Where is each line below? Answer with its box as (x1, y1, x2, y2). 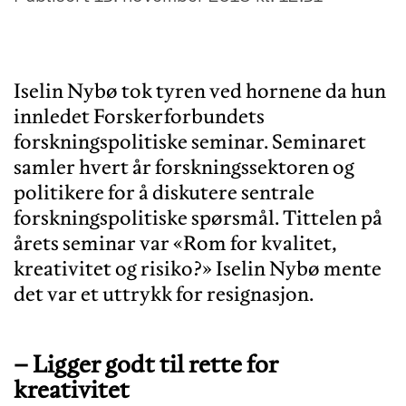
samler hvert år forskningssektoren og (14, 153, 354, 179)
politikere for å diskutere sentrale (14, 179, 314, 205)
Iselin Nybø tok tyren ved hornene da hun (14, 77, 386, 103)
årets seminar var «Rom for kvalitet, (14, 229, 337, 256)
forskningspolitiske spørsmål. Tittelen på (14, 204, 382, 230)
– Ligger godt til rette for (14, 348, 278, 379)
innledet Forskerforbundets (14, 102, 265, 129)
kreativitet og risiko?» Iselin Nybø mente (14, 255, 382, 281)
